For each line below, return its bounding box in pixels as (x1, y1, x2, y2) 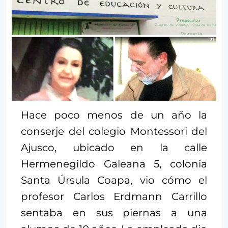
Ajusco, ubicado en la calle (21, 141, 207, 154)
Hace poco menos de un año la (21, 109, 207, 122)
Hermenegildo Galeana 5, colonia (21, 158, 207, 170)
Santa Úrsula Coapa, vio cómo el (21, 174, 207, 187)
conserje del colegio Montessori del (21, 125, 207, 138)
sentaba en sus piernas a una (21, 207, 207, 219)
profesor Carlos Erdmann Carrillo (21, 190, 207, 203)
